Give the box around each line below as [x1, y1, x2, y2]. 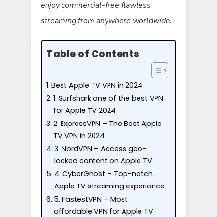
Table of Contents [46, 47, 139, 61]
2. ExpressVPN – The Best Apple [53, 119, 162, 128]
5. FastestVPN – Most [53, 194, 128, 204]
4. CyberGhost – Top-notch [54, 169, 153, 179]
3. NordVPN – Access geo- [54, 144, 146, 154]
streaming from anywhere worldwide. [41, 15, 172, 26]
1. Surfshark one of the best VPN [53, 93, 163, 103]
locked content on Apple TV [54, 156, 152, 166]
